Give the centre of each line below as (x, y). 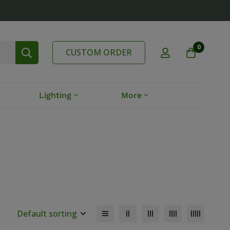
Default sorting (47, 214)
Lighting (55, 95)
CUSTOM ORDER (99, 53)
